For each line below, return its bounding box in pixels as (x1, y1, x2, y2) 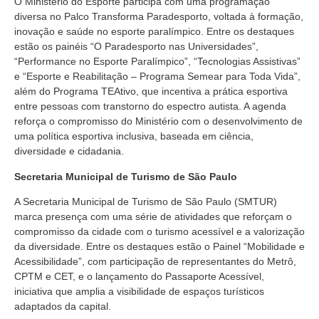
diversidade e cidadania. (14, 145, 124, 157)
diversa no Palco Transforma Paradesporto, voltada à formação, (14, 11, 303, 23)
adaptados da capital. (14, 300, 111, 313)
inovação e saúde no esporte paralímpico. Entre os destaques (14, 26, 294, 38)
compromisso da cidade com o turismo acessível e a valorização (14, 226, 305, 238)
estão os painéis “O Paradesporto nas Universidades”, (14, 41, 258, 53)
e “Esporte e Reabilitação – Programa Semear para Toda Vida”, (14, 70, 300, 83)
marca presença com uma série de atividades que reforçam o (14, 211, 292, 223)
